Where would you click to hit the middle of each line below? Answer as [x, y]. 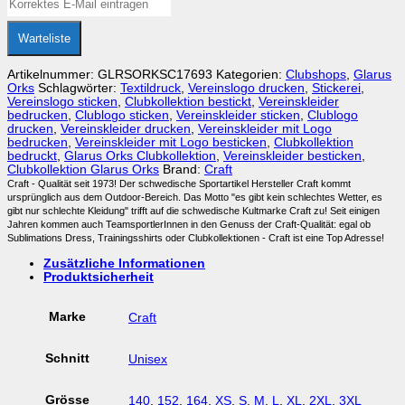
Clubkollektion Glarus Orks [83, 170]
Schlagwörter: [79, 89]
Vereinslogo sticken [62, 102]
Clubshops [316, 75]
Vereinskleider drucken [126, 129]
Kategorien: [251, 75]
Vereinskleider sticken [238, 116]
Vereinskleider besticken [292, 156]
